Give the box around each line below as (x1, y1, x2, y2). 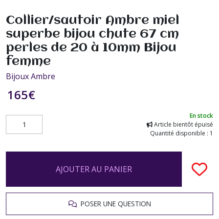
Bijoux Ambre (6, 70, 55, 82)
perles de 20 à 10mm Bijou (6, 41, 176, 54)
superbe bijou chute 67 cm (6, 27, 179, 41)
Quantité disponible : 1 (150, 129, 213, 137)
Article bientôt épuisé (153, 120, 213, 129)
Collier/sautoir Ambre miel (6, 14, 179, 27)
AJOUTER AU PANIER (56, 163, 132, 175)
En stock (190, 111, 213, 120)
